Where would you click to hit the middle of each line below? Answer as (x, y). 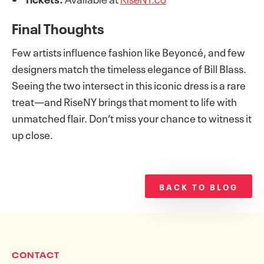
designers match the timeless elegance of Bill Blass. (129, 68)
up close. (32, 134)
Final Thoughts (58, 27)
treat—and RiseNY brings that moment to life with (124, 101)
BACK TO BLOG (199, 186)
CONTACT (36, 254)
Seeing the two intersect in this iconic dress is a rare (129, 84)
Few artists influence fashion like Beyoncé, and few (128, 51)
